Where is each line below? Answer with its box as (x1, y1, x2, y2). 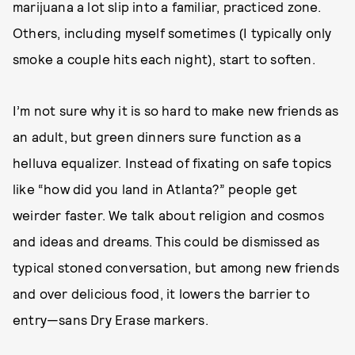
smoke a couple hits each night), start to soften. (13, 51, 319, 67)
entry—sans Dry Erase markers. (13, 311, 208, 327)
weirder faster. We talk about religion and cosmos (13, 207, 324, 223)
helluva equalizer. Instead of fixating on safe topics (13, 155, 332, 170)
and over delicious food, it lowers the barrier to (13, 285, 310, 301)
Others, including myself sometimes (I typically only (13, 25, 332, 40)
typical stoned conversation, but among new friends (13, 259, 340, 275)
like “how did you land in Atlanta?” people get (13, 181, 298, 197)
